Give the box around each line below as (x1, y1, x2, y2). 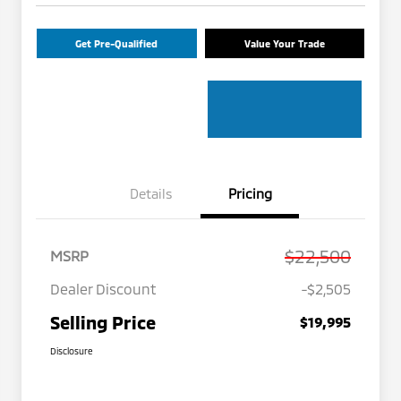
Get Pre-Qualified (75, 38, 158, 50)
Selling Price (50, 311, 156, 334)
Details (130, 185, 173, 202)
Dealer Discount (50, 280, 157, 298)
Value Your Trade (243, 38, 325, 50)
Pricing (227, 185, 272, 202)
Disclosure (50, 346, 93, 357)
